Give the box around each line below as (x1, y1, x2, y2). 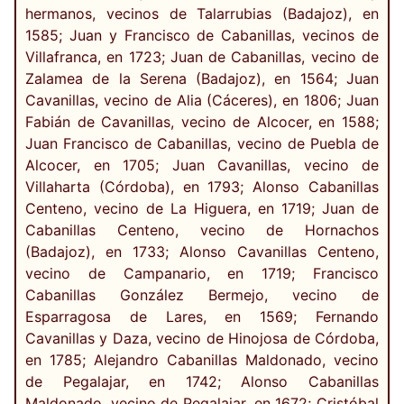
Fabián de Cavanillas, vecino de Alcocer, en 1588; (25, 113, 379, 132)
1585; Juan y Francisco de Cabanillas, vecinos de (25, 26, 379, 45)
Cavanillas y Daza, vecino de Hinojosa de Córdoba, (25, 329, 379, 348)
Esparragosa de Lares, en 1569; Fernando (25, 308, 379, 326)
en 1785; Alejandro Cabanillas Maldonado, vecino (25, 351, 379, 370)
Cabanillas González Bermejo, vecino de (25, 286, 379, 305)
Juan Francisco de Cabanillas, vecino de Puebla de (25, 134, 379, 153)
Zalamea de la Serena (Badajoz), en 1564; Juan (25, 69, 379, 88)
